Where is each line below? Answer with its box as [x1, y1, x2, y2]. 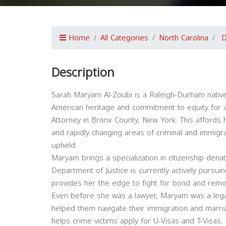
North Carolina [159, 31, 208, 45]
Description [51, 61, 115, 84]
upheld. [51, 138, 77, 152]
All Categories [100, 31, 148, 45]
